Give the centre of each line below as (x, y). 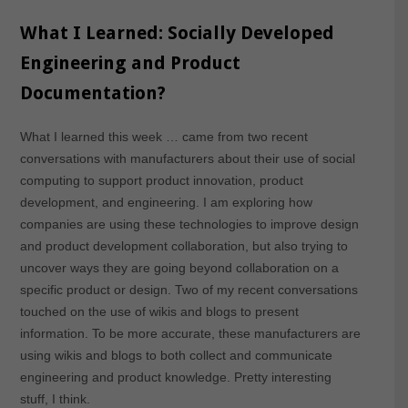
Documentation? (92, 92)
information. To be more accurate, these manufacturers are (190, 333)
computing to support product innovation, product (161, 180)
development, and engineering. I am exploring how (166, 202)
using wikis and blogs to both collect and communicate (176, 355)
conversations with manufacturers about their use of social (187, 158)
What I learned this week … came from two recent (163, 136)
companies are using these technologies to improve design (189, 224)
